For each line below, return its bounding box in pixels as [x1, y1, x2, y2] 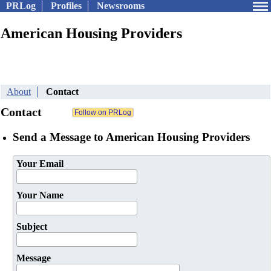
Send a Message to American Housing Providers [13, 130, 250, 143]
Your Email [16, 158, 64, 169]
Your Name [16, 190, 64, 201]
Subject [16, 221, 47, 232]
